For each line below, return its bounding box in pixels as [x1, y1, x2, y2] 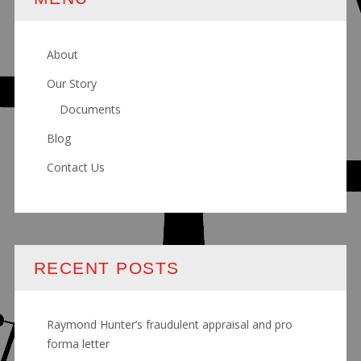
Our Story [46, 75, 97, 91]
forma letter [46, 335, 110, 351]
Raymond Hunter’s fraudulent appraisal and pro [46, 316, 293, 332]
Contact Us [46, 159, 105, 175]
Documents [59, 101, 121, 117]
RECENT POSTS [33, 258, 180, 277]
